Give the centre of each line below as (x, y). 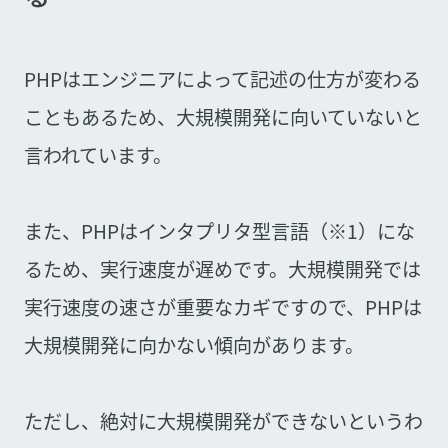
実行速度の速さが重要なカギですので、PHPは (222, 306)
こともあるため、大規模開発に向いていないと (222, 116)
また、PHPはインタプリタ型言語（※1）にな (219, 230)
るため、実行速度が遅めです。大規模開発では (222, 268)
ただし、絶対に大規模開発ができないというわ (223, 420)
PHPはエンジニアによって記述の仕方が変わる (222, 78)
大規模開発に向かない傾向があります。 (193, 344)
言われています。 (97, 154)
